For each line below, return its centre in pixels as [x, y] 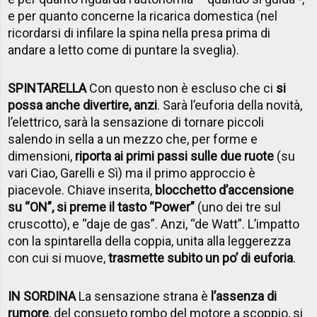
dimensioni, [42, 156]
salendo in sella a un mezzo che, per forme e [133, 139]
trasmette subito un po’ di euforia [201, 258]
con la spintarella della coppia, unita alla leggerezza [150, 241]
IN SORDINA [42, 296]
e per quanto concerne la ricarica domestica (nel [143, 16]
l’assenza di [244, 296]
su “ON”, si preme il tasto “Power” [102, 207]
